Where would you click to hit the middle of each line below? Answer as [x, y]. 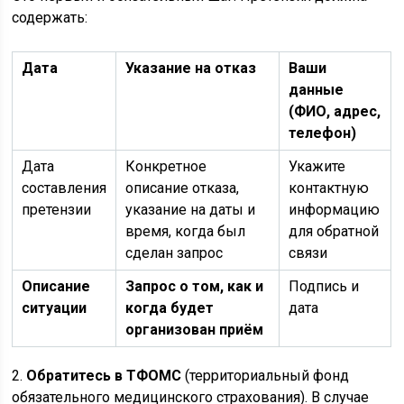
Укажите [317, 166]
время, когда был [186, 231]
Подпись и [324, 286]
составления [64, 188]
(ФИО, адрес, [335, 111]
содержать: [50, 18]
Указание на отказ [191, 68]
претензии [57, 210]
